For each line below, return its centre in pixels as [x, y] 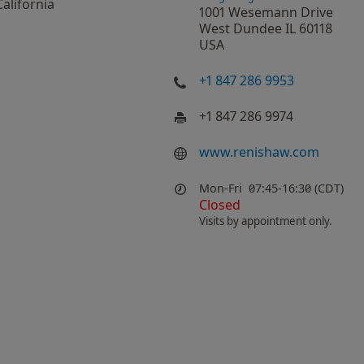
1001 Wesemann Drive [266, 12]
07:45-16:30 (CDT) [296, 188]
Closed [220, 205]
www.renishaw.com [259, 152]
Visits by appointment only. [266, 221]
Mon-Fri [221, 188]
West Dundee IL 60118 [266, 28]
